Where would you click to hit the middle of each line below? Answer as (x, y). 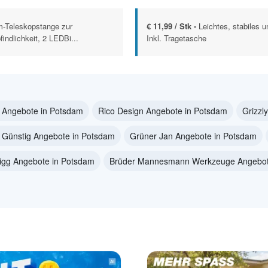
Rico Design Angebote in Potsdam (163, 111)
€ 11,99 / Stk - (173, 26)
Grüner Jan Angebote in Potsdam (193, 136)
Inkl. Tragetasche (176, 38)
